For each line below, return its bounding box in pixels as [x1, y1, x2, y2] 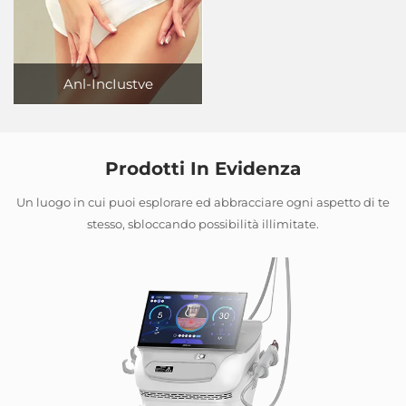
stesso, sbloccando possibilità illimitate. [87, 216, 319, 231]
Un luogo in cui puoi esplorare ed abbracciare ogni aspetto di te [16, 194, 390, 209]
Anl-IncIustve [63, 74, 153, 92]
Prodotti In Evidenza [105, 157, 301, 179]
